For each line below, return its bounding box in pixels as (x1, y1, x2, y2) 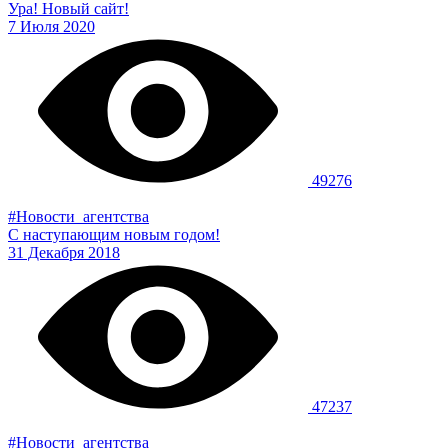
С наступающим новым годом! (8, 225, 220, 243)
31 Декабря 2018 (8, 243, 120, 261)
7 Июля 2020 (8, 17, 95, 35)
